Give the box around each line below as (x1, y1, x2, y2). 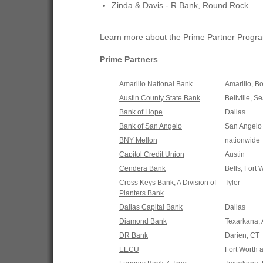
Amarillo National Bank (119, 80, 193, 88)
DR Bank (119, 231, 148, 240)
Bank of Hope (119, 108, 163, 116)
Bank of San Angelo (119, 122, 182, 130)
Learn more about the (100, 33, 183, 42)
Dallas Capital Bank (119, 203, 183, 211)
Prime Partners (100, 55, 158, 64)
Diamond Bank (119, 217, 167, 225)
